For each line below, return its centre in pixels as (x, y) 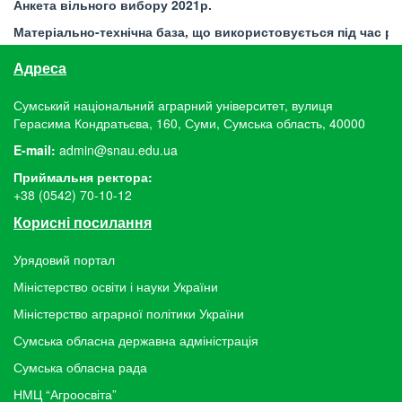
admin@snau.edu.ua (118, 150)
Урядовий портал (64, 259)
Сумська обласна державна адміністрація (136, 340)
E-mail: (35, 150)
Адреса (40, 68)
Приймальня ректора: (83, 177)
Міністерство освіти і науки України (116, 286)
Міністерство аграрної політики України (129, 313)
